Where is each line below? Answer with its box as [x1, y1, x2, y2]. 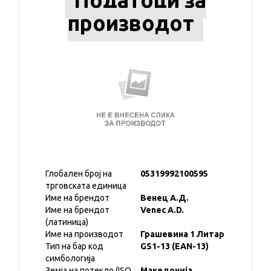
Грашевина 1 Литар [140, 229, 224, 239]
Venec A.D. [140, 205, 184, 215]
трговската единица [45, 181, 126, 191]
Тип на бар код [45, 241, 103, 251]
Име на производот [45, 229, 123, 239]
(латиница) [45, 217, 88, 227]
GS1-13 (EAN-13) [140, 241, 209, 251]
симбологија [45, 253, 95, 263]
